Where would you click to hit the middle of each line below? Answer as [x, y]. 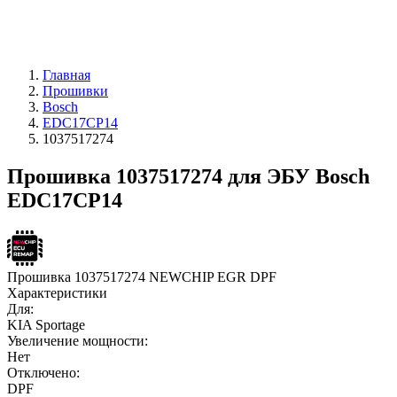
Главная [66, 75]
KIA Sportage [46, 324]
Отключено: [43, 372]
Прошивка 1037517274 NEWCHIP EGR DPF [142, 276]
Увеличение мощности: [78, 340]
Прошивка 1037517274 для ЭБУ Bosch [188, 176]
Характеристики [57, 292]
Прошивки [75, 91]
